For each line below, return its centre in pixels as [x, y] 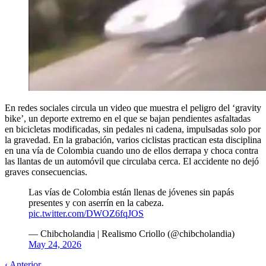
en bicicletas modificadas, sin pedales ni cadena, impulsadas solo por [133, 129]
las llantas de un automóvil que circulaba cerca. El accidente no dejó [132, 161]
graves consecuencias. [46, 172]
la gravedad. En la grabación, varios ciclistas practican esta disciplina [133, 140]
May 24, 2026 [55, 244]
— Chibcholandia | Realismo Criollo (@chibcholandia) [132, 233]
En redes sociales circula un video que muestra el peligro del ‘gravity [133, 107]
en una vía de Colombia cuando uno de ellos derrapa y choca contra [132, 150]
